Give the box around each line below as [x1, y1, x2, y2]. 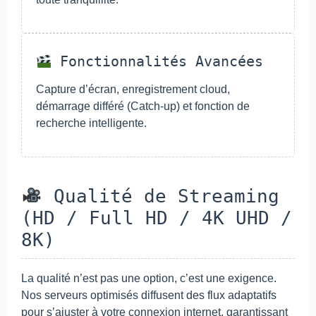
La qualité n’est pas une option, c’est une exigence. [21, 272, 276, 284]
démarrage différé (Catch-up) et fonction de [36, 100, 250, 113]
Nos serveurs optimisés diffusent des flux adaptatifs [21, 288, 276, 301]
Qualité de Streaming [42, 185, 279, 207]
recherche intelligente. [36, 117, 147, 130]
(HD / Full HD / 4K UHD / [21, 207, 292, 229]
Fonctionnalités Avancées [51, 54, 264, 71]
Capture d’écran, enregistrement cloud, [36, 83, 230, 96]
